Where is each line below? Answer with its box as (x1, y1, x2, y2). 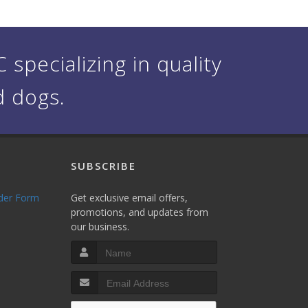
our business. (70, 220, 129, 233)
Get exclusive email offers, (70, 191, 188, 204)
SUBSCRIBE (70, 159, 136, 173)
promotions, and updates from (70, 206, 208, 219)
